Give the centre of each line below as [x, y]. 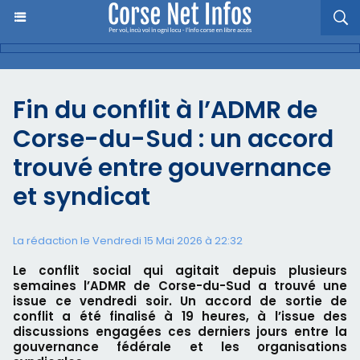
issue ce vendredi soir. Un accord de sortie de [180, 301]
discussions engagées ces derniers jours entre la [180, 331]
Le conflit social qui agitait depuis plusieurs [180, 270]
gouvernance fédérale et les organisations [180, 347]
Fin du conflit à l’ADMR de [165, 110]
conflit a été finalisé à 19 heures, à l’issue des [180, 316]
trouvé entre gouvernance [172, 168]
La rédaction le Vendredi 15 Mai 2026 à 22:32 [128, 241]
